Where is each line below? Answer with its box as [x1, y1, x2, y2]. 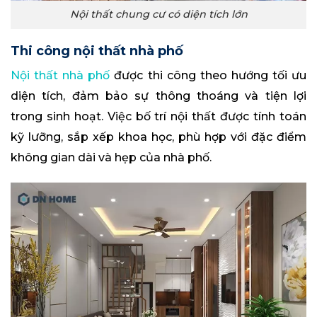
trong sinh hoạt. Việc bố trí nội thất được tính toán [11, 109, 306, 123]
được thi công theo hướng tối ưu [110, 68, 307, 82]
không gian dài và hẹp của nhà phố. [11, 150, 212, 164]
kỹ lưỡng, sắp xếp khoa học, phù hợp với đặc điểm [11, 129, 306, 144]
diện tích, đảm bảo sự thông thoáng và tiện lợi [11, 88, 306, 103]
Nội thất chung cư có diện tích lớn [69, 8, 248, 21]
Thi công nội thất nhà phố [11, 42, 183, 59]
